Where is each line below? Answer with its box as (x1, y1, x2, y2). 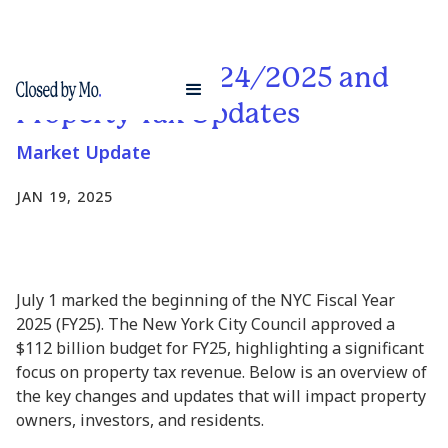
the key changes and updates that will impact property (16, 385, 426, 407)
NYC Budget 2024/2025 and (16, 61, 389, 94)
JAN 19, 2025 (16, 187, 113, 206)
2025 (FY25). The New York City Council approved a (16, 313, 395, 335)
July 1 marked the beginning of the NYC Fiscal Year (16, 289, 395, 311)
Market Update (16, 140, 151, 164)
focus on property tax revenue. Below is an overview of (16, 361, 427, 383)
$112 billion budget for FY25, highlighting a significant (16, 337, 424, 359)
